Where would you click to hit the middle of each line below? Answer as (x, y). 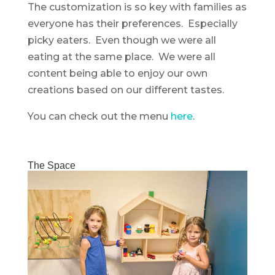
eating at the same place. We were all (121, 56)
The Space (51, 165)
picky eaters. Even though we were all (122, 40)
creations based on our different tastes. (126, 90)
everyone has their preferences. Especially (132, 23)
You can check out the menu (99, 116)
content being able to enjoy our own (117, 73)
